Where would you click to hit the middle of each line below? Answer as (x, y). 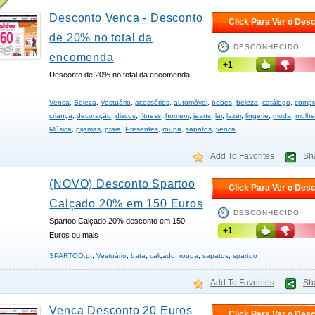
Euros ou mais (74, 235)
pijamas (89, 129)
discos (126, 116)
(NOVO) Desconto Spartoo (122, 184)
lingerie (257, 116)
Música (61, 129)
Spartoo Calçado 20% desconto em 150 (117, 221)
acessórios (153, 102)
